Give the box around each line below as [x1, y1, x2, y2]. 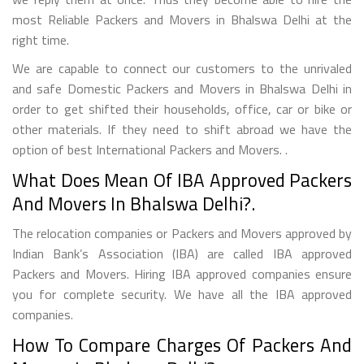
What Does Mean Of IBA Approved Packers [12, 165, 352, 194]
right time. [12, 29, 69, 50]
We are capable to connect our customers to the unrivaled [12, 58, 352, 78]
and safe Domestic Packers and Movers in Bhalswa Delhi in [12, 78, 352, 98]
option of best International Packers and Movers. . [12, 139, 288, 159]
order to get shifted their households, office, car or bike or [12, 98, 352, 119]
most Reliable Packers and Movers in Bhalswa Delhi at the [12, 9, 352, 29]
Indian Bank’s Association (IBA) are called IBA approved [12, 243, 352, 263]
